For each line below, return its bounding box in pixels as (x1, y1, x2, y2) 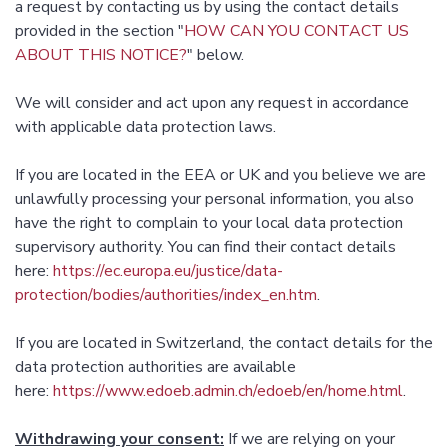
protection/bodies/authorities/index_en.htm (15, 284, 317, 307)
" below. (187, 44, 244, 67)
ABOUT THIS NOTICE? (15, 44, 187, 67)
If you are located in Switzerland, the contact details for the (15, 332, 433, 355)
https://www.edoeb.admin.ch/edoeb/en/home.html (53, 380, 403, 403)
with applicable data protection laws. (15, 116, 276, 139)
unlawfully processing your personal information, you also (15, 188, 414, 211)
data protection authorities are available (15, 356, 296, 379)
